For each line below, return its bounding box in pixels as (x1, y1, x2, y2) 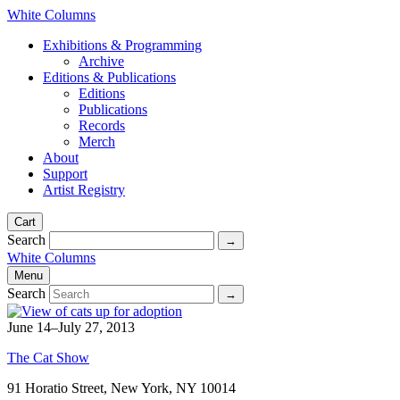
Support (43, 166, 87, 181)
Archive (79, 54, 124, 69)
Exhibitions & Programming (43, 37, 202, 53)
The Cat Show (7, 350, 89, 365)
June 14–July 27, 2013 (7, 320, 135, 335)
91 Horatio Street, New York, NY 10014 (7, 380, 236, 396)
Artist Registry (43, 182, 125, 197)
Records (79, 118, 125, 133)
